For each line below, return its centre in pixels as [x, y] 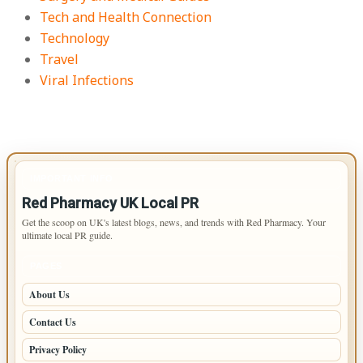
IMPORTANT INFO [72, 179]
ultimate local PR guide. [67, 235]
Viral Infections [87, 81]
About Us [49, 295]
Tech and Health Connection [126, 17]
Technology [75, 38]
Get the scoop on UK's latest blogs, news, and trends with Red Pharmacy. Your [174, 222]
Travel [60, 60]
